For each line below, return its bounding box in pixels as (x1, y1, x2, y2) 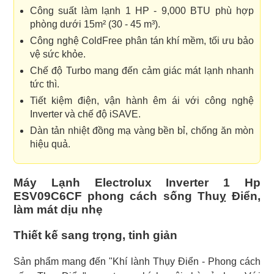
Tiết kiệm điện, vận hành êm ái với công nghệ (30, 95, 254, 106)
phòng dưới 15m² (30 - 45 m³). (30, 19, 160, 30)
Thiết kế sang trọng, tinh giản (13, 229, 177, 242)
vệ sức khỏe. (30, 49, 86, 60)
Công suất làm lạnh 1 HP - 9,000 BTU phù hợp (30, 6, 254, 17)
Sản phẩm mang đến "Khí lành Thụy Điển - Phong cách (13, 256, 261, 267)
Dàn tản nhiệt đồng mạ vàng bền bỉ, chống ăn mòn (30, 125, 254, 136)
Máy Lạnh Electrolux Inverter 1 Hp (13, 176, 261, 190)
